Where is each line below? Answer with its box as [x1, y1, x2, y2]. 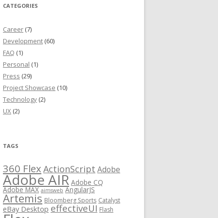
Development [3, 36, 43, 45]
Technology [3, 95, 37, 104]
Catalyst [98, 196, 120, 204]
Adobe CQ [71, 178, 103, 187]
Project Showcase [3, 83, 55, 92]
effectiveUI [51, 202, 97, 214]
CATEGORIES [3, 2, 38, 9]
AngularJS [65, 185, 95, 194]
